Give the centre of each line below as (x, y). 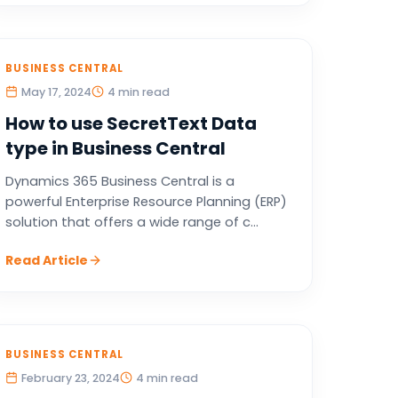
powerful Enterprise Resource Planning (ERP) (146, 202)
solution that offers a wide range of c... (131, 222)
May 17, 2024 (56, 92)
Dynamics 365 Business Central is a (119, 181)
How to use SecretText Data (131, 123)
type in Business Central (115, 148)
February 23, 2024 (70, 378)
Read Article (46, 260)
